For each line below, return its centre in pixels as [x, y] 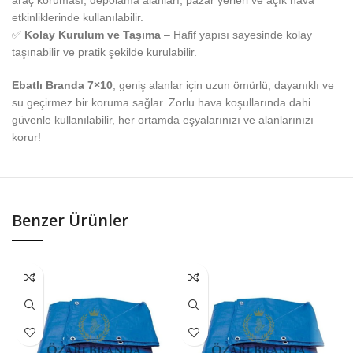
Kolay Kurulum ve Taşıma [93, 35]
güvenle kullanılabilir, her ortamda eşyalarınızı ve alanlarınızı [163, 120]
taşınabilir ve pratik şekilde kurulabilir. [104, 52]
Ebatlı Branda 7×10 [62, 85]
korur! [26, 137]
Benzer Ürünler [70, 221]
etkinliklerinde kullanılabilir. [78, 18]
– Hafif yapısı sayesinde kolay [236, 35]
